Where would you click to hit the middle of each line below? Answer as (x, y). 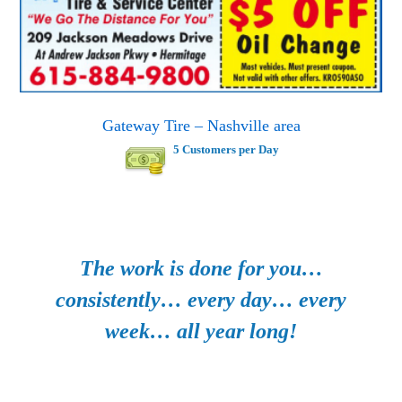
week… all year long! (201, 331)
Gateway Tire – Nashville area (201, 125)
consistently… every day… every (201, 299)
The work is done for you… (201, 268)
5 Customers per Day (226, 149)
